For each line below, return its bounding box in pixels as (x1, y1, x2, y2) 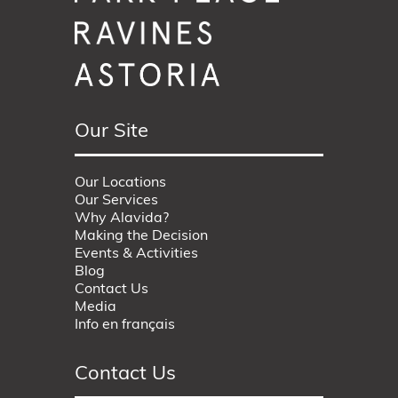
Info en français (75, 318, 175, 333)
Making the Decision (75, 229, 208, 244)
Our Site (75, 122, 148, 143)
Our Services (75, 194, 158, 209)
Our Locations (75, 176, 166, 191)
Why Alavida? (75, 211, 169, 227)
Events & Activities (75, 247, 198, 262)
